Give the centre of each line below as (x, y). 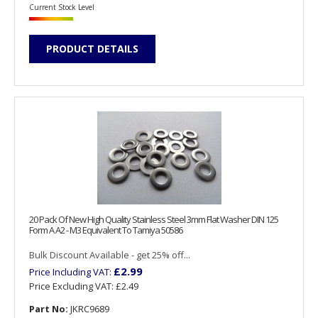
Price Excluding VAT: (72, 286)
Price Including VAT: (71, 272)
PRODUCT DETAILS (92, 48)
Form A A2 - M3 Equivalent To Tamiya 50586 (106, 230)
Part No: (49, 309)
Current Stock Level (62, 7)
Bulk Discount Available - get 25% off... (110, 255)
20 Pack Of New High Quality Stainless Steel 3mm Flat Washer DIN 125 (154, 220)
